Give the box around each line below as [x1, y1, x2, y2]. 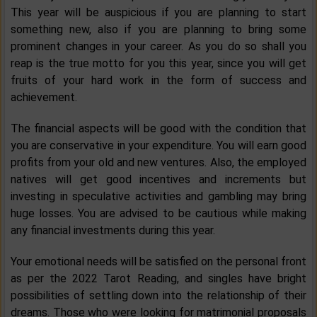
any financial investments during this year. [11, 224, 215, 238]
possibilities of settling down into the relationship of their [11, 289, 306, 303]
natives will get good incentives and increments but [11, 173, 306, 187]
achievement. [11, 91, 77, 105]
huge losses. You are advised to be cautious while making [11, 207, 306, 221]
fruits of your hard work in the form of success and [11, 74, 306, 88]
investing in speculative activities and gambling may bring [11, 190, 306, 204]
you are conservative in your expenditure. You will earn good [11, 139, 306, 153]
